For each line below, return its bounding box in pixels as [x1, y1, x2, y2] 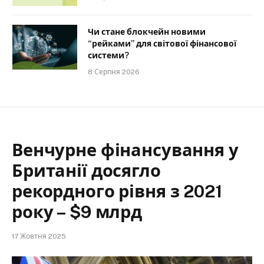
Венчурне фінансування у [12, 140, 239, 161]
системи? [88, 51, 129, 61]
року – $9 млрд [12, 202, 142, 223]
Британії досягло [12, 160, 161, 181]
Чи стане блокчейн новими [88, 27, 206, 37]
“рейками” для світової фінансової [88, 39, 236, 49]
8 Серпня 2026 [88, 68, 140, 77]
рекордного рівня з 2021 [12, 181, 222, 202]
